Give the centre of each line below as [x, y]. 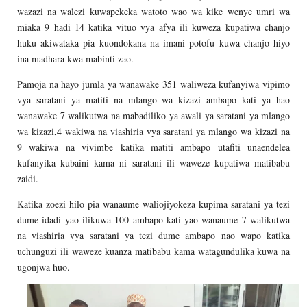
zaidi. [28, 178]
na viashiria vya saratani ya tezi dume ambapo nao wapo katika [153, 235]
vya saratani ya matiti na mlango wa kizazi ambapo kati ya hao [153, 99]
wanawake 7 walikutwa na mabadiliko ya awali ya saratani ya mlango [153, 115]
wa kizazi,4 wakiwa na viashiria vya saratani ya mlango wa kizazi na [153, 131]
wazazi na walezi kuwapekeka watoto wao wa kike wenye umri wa [153, 11]
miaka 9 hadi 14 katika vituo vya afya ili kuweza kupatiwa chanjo [153, 27]
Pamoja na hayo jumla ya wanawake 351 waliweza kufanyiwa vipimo [153, 84]
